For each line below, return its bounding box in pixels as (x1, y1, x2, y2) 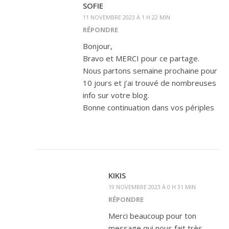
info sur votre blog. (83, 89, 149, 100)
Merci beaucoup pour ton (108, 210, 196, 221)
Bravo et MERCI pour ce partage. (83, 53, 199, 63)
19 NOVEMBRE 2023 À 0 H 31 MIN (108, 182, 196, 191)
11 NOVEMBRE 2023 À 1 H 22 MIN (83, 13, 170, 21)
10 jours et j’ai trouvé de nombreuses (83, 77, 216, 88)
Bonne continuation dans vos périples (83, 102, 214, 112)
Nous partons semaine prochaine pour (83, 65, 217, 76)
